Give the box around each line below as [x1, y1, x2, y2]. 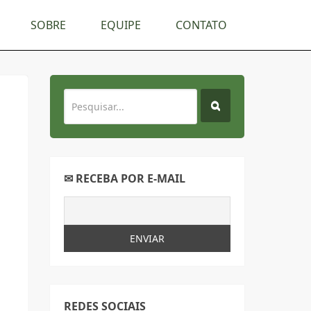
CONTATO [176, 17, 227, 33]
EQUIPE [101, 17, 141, 33]
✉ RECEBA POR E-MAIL [64, 171, 185, 186]
